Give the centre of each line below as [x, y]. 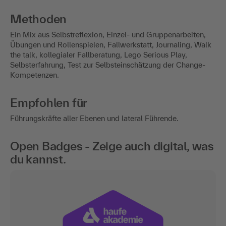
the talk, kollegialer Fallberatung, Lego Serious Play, [99, 54]
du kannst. [38, 159]
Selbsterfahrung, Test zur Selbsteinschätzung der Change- [108, 65]
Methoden [39, 19]
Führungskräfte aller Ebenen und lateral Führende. [94, 118]
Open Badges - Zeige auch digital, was [112, 146]
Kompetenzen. [35, 75]
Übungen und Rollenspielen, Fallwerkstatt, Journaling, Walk [111, 44]
